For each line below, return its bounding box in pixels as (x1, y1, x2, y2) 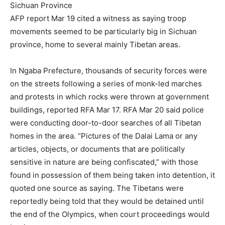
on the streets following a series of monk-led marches (10, 79, 202, 88)
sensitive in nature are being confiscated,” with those (10, 157, 198, 167)
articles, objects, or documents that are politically (10, 144, 185, 154)
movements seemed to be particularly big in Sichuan (10, 27, 197, 36)
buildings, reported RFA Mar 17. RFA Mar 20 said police (10, 105, 204, 115)
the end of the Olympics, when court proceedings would (10, 209, 209, 219)
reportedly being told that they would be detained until (10, 196, 204, 206)
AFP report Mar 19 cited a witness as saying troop (10, 14, 186, 23)
